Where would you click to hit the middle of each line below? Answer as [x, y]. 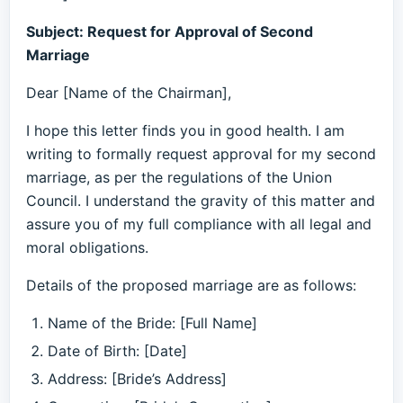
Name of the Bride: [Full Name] [152, 323]
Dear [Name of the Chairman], [129, 93]
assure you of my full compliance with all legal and [199, 224]
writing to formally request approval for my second [201, 154]
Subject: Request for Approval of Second [170, 31]
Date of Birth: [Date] [117, 351]
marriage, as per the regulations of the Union [179, 177]
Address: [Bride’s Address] [137, 379]
